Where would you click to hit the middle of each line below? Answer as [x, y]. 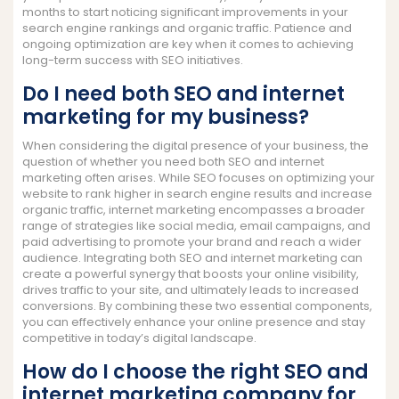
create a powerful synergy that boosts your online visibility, [191, 273]
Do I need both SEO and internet [183, 94]
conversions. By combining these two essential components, [197, 305]
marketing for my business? [166, 117]
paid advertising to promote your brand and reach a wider [192, 241]
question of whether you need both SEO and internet [173, 161]
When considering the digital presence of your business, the [195, 145]
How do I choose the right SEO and [195, 371]
